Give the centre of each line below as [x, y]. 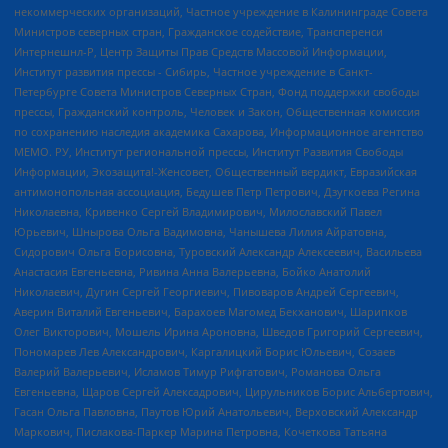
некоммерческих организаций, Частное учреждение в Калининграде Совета [221, 11]
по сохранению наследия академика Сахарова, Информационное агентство [219, 131]
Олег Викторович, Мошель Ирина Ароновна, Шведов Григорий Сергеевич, [218, 331]
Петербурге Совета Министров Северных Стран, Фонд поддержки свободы [216, 91]
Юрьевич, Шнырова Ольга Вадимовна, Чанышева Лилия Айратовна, [200, 231]
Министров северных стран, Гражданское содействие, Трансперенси [198, 31]
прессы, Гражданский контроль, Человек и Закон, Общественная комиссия [217, 111]
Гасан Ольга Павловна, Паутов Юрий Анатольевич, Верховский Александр [216, 411]
